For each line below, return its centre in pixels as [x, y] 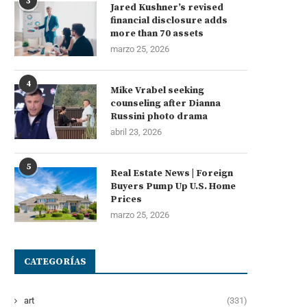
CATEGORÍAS [55, 261]
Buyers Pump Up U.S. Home [173, 186]
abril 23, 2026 [136, 132]
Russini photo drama [159, 116]
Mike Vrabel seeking [157, 90]
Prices [126, 199]
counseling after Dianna [165, 103]
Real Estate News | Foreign [172, 173]
